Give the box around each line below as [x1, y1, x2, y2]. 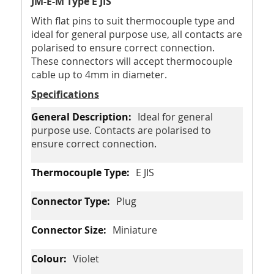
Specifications [31, 87, 99, 101]
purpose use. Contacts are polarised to [31, 124, 211, 137]
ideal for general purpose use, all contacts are [31, 28, 242, 41]
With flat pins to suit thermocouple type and [31, 14, 235, 28]
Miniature [113, 223, 157, 237]
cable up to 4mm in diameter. [31, 68, 167, 81]
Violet [73, 252, 99, 265]
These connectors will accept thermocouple [31, 54, 232, 68]
